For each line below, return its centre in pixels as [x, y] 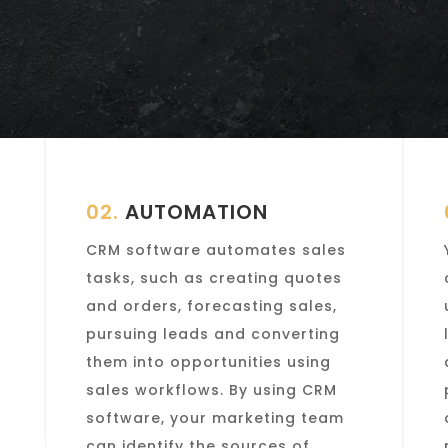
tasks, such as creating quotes [213, 277]
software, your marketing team [214, 417]
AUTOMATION [193, 211]
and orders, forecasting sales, [211, 305]
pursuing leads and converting [212, 333]
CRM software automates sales [215, 249]
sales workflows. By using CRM [211, 389]
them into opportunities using [208, 361]
